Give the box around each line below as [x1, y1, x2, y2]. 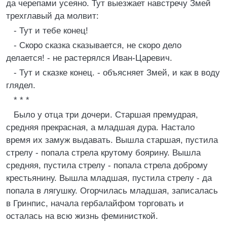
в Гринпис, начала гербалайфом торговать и [6, 199, 184, 208]
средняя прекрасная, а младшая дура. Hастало [6, 123, 195, 132]
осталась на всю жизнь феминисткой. [6, 211, 158, 221]
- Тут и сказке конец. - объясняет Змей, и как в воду [14, 68, 220, 78]
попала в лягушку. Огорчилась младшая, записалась [6, 186, 218, 196]
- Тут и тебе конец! [14, 26, 88, 35]
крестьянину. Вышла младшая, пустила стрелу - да [6, 173, 212, 183]
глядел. [6, 81, 35, 90]
